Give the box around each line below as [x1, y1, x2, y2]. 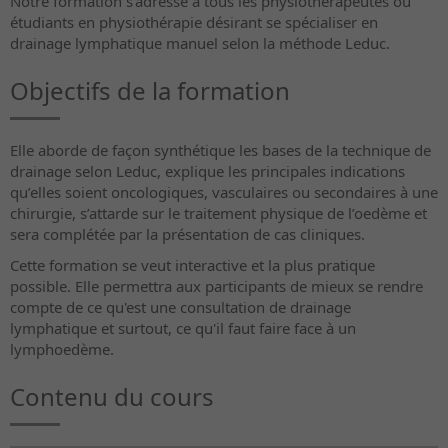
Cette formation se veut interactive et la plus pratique [10, 254, 375, 275]
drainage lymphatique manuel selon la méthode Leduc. [10, 32, 390, 53]
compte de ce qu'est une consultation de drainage [10, 296, 351, 317]
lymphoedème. [10, 338, 114, 359]
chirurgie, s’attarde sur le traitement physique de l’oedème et [10, 202, 427, 223]
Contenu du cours [10, 379, 214, 413]
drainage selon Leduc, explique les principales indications [10, 160, 405, 181]
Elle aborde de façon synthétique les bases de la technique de [10, 139, 431, 160]
